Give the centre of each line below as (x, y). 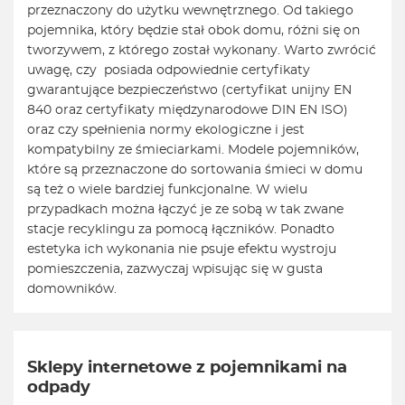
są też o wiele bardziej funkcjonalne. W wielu (167, 190)
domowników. (72, 290)
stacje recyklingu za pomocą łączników (151, 230)
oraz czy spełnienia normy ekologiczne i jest (166, 131)
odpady (59, 388)
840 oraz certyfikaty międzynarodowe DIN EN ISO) (188, 111)
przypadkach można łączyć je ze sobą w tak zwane (185, 210)
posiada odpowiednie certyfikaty (207, 71)
